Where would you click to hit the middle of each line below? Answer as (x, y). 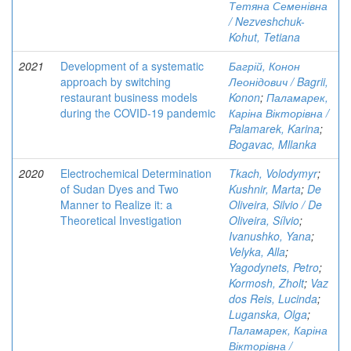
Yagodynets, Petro (274, 267)
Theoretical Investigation (121, 220)
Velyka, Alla (257, 251)
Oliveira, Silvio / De (275, 204)
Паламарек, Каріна (278, 330)
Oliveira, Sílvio (264, 220)
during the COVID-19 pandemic (138, 113)
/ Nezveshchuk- (267, 21)
